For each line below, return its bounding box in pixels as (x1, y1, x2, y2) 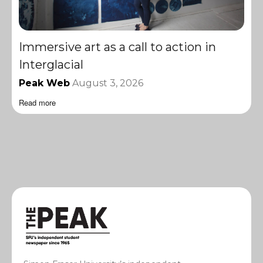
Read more (19, 97, 56, 109)
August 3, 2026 (72, 77, 143, 89)
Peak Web (19, 77, 70, 89)
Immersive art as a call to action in (19, 40, 216, 55)
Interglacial (19, 58, 83, 72)
